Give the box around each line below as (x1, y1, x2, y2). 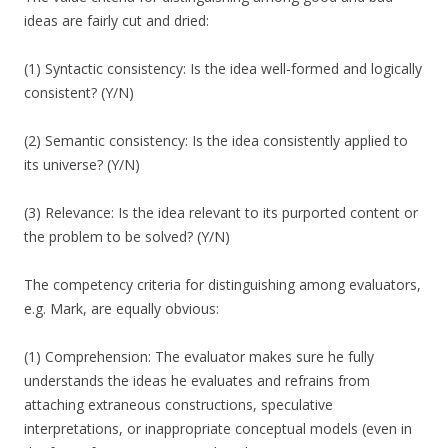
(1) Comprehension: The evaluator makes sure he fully (24, 347, 374, 367)
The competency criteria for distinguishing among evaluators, (24, 275, 421, 295)
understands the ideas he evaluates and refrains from (24, 371, 370, 391)
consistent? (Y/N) (24, 83, 134, 103)
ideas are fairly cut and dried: (24, 11, 209, 31)
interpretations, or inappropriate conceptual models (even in (24, 419, 412, 439)
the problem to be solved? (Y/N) (24, 227, 230, 247)
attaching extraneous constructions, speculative (24, 395, 333, 415)
